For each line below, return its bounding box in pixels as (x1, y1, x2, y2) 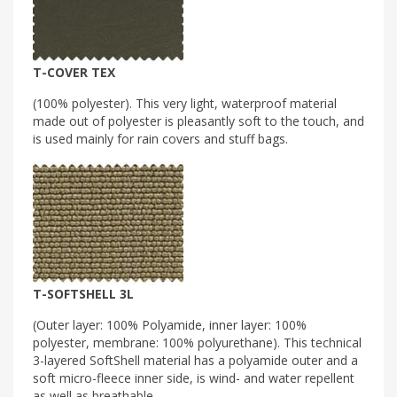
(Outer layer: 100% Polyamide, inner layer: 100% (33, 315, 307, 333)
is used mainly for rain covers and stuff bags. (33, 129, 288, 147)
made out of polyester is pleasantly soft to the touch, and (33, 112, 364, 129)
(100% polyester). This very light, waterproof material (33, 94, 337, 112)
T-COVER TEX (33, 63, 115, 81)
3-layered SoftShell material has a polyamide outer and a (33, 351, 358, 369)
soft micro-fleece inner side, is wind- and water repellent (33, 369, 354, 386)
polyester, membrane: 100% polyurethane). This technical (33, 333, 362, 351)
